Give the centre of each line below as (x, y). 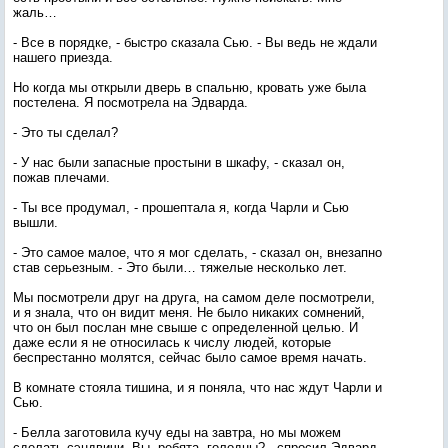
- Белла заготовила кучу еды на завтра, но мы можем (177, 432)
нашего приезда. (63, 57)
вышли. (35, 222)
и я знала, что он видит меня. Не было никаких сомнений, (189, 312)
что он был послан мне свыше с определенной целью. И (185, 327)
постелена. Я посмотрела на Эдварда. (130, 102)
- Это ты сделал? (65, 132)
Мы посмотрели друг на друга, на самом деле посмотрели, (194, 297)
